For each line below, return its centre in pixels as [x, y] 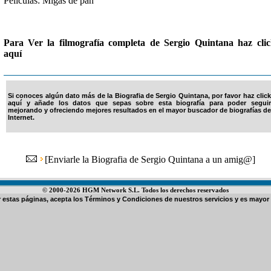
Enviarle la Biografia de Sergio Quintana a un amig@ [150, 159]
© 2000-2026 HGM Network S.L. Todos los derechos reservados [135, 190]
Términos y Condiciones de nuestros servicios [159, 199]
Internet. [21, 117]
